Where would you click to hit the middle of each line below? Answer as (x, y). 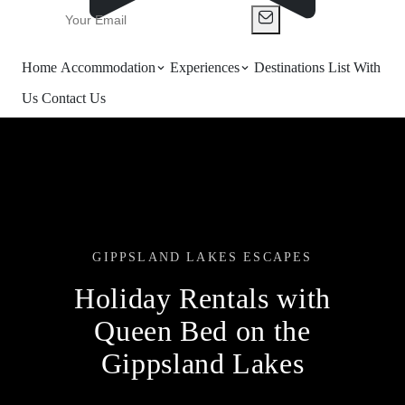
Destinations (291, 67)
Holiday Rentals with (202, 298)
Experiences (205, 67)
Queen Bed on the (202, 331)
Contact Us (75, 98)
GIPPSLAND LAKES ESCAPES (202, 257)
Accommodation (108, 67)
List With (354, 67)
